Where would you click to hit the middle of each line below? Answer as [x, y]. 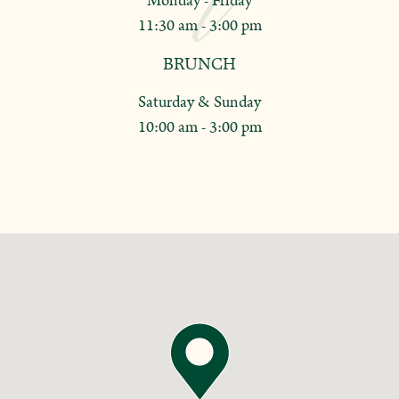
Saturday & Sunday [199, 103]
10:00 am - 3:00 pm [199, 128]
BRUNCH [199, 64]
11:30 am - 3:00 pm [199, 26]
